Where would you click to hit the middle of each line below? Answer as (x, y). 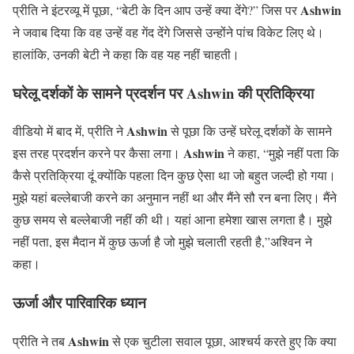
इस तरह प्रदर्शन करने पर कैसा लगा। (98, 153)
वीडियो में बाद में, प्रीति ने (70, 131)
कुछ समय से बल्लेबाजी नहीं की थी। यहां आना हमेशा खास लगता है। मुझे (172, 220)
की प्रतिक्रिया (274, 92)
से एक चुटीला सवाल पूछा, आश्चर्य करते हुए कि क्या (224, 341)
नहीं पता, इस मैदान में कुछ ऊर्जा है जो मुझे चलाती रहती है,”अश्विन (157, 242)
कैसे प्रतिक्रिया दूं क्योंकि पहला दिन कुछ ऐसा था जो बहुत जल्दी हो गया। (174, 175)
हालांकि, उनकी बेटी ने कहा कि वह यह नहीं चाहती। (126, 54)
